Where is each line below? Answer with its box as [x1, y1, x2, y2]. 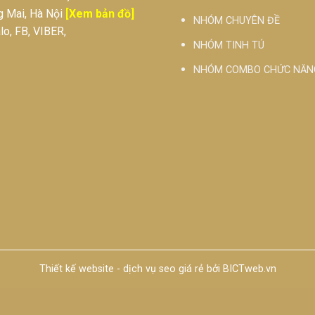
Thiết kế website [39, 262, 114, 275]
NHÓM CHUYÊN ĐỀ [193, 15, 280, 27]
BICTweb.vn [222, 262, 276, 275]
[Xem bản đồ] [65, 6, 134, 20]
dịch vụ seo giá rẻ [122, 262, 204, 275]
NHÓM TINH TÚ [193, 39, 264, 51]
